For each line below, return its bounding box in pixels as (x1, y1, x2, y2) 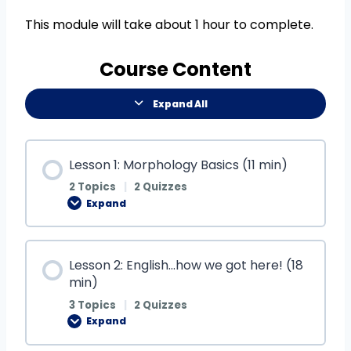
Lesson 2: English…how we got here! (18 (69, 256, 303, 275)
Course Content (100, 56, 251, 82)
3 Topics (69, 297, 118, 313)
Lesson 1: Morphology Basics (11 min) (69, 155, 288, 174)
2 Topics (69, 179, 118, 195)
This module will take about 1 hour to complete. (25, 15, 313, 34)
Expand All (152, 96, 208, 110)
